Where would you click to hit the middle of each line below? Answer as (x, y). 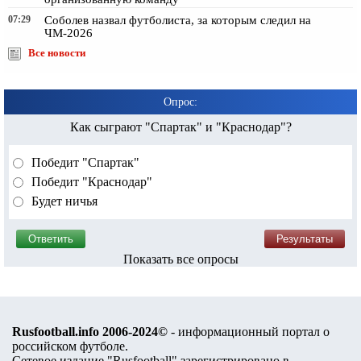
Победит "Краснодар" (90, 181)
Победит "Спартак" (84, 162)
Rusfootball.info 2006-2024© (90, 331)
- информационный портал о (249, 331)
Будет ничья (63, 201)
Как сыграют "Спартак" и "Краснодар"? (180, 127)
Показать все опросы (180, 259)
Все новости (57, 53)
